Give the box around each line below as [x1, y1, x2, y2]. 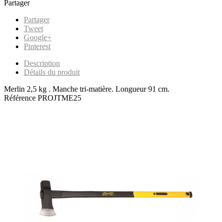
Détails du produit [24, 67, 80, 76]
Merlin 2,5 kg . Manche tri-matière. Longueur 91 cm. [4, 84, 169, 93]
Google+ [24, 33, 52, 42]
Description [24, 58, 60, 67]
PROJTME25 [38, 93, 81, 102]
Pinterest [24, 42, 51, 51]
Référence [4, 93, 38, 102]
